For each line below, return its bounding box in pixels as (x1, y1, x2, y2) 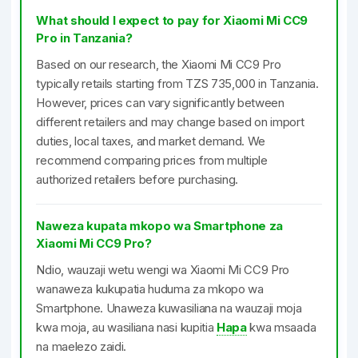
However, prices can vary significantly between (36, 95, 284, 110)
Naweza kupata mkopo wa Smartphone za (36, 218, 283, 233)
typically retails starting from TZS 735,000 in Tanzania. (36, 76, 319, 91)
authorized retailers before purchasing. (36, 172, 239, 187)
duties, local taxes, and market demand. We (36, 133, 266, 149)
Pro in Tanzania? (36, 30, 133, 46)
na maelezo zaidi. (36, 339, 127, 354)
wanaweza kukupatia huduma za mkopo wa (36, 281, 264, 296)
